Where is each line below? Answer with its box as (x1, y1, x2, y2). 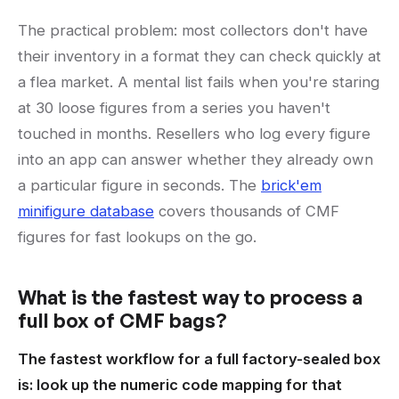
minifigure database (18, 202, 154, 221)
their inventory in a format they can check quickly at (18, 47, 381, 66)
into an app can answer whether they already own (18, 151, 373, 169)
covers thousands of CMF (154, 202, 339, 221)
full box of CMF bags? (18, 308, 227, 333)
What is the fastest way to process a (18, 285, 362, 310)
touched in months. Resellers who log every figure (18, 125, 370, 143)
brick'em (261, 176, 322, 195)
